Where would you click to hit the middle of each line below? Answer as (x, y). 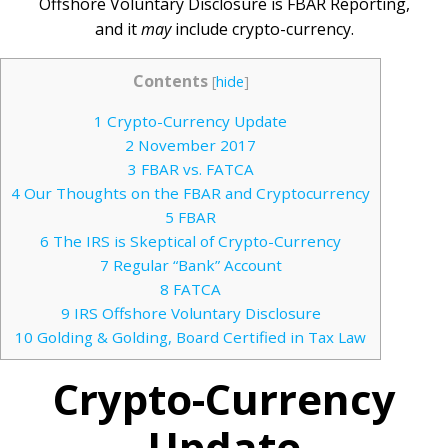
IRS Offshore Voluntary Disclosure (195, 313)
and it (117, 29)
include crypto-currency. (262, 29)
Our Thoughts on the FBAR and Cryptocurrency (195, 193)
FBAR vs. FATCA (195, 169)
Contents (170, 81)
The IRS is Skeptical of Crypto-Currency (195, 241)
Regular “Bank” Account (195, 265)
